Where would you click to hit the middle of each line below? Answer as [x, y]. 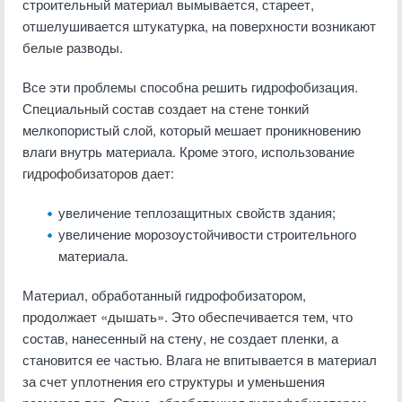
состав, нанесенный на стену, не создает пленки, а [180, 338]
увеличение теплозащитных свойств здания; [197, 212]
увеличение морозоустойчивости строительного [207, 234]
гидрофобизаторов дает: [98, 173]
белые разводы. [73, 47]
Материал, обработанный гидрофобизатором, [164, 295]
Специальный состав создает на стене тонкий [166, 108]
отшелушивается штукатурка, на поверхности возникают [199, 26]
